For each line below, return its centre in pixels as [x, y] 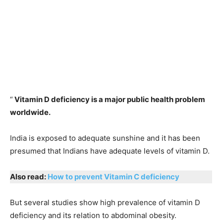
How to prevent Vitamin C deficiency [113, 176]
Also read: [29, 176]
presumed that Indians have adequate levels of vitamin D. [110, 151]
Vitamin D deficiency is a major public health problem [109, 99]
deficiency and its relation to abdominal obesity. [93, 215]
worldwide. [30, 112]
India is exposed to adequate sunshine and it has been [105, 138]
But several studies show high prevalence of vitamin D [105, 202]
